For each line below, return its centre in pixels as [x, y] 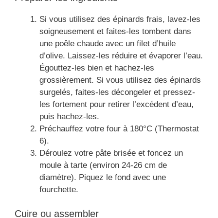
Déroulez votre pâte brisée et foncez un [111, 153]
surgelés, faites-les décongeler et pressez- [117, 92]
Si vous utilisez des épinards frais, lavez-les [120, 19]
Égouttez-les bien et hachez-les [97, 68]
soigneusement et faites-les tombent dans [115, 31]
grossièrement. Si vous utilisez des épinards [120, 80]
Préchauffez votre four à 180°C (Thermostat [119, 128]
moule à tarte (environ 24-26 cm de [103, 165]
